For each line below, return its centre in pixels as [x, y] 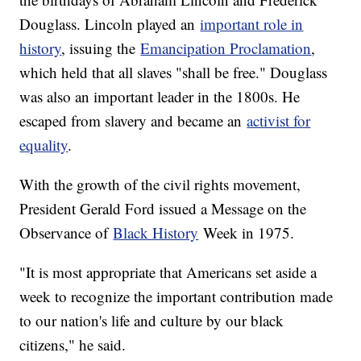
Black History [156, 233]
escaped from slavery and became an [133, 121]
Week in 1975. [247, 233]
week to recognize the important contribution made [176, 297]
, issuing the [101, 48]
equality [44, 145]
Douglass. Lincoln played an [110, 24]
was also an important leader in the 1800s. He [160, 97]
